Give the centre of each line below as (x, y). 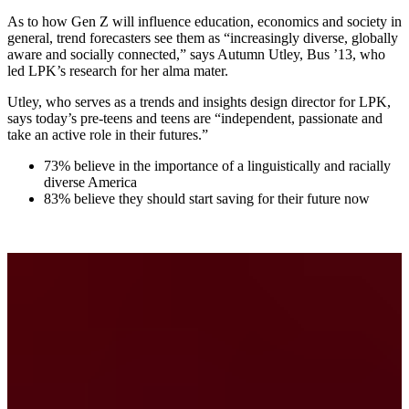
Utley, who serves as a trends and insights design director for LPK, (199, 102)
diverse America (90, 183)
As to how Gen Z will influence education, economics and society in (204, 22)
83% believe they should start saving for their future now (207, 199)
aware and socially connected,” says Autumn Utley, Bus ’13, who (196, 55)
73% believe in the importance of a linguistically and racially (217, 166)
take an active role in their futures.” (108, 135)
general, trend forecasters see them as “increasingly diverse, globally (203, 38)
